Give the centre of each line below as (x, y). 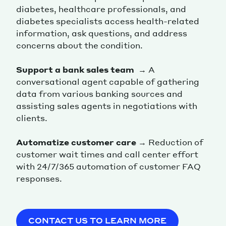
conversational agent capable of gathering (108, 82)
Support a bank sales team (76, 70)
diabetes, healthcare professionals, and (101, 9)
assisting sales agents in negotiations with (107, 106)
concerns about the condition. (79, 45)
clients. (32, 118)
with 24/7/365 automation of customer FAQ (108, 166)
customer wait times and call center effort (107, 154)
